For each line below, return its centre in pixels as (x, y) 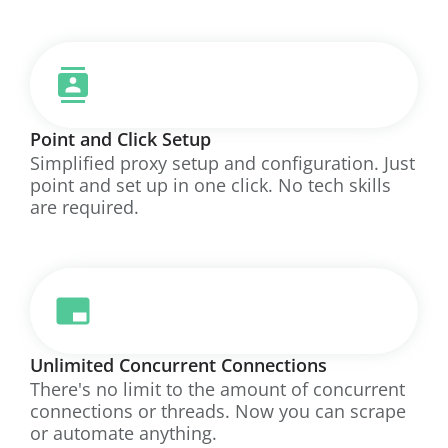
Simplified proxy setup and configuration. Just (222, 162)
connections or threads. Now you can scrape (218, 410)
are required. (84, 206)
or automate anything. (123, 432)
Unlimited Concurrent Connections (178, 364)
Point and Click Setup (120, 138)
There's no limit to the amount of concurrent (217, 388)
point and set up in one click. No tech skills (210, 184)
